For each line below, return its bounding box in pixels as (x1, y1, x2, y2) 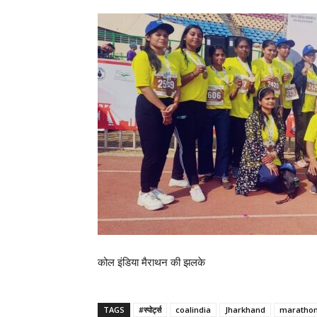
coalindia (175, 304, 211, 316)
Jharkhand (225, 304, 265, 316)
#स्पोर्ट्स (139, 304, 161, 316)
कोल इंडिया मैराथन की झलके (98, 255, 205, 270)
